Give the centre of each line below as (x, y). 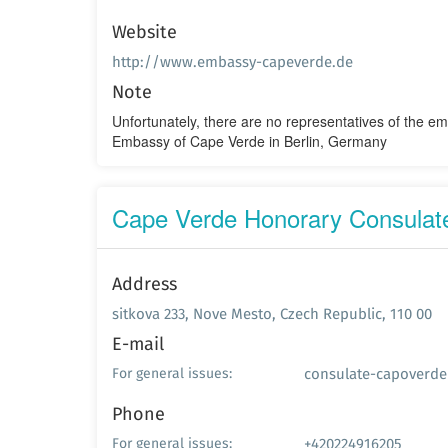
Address (144, 283)
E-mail (138, 343)
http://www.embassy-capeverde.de (232, 61)
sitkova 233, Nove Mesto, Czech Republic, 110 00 (272, 313)
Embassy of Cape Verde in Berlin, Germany (249, 141)
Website (144, 31)
